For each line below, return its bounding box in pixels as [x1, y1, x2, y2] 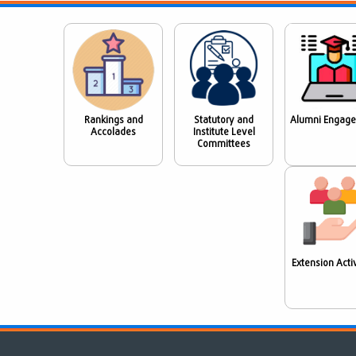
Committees [197, 137, 250, 152]
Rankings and [83, 113, 143, 128]
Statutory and [194, 113, 253, 128]
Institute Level [192, 125, 255, 140]
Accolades [91, 125, 136, 140]
